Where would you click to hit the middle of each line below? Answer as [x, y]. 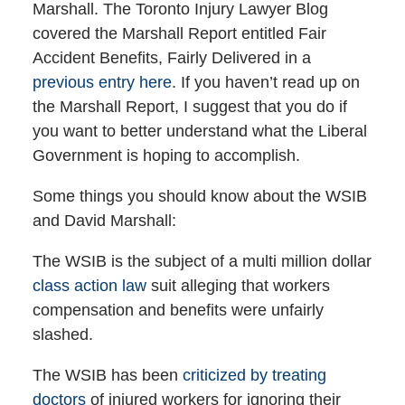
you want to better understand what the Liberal [199, 132]
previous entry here [102, 83]
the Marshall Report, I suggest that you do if [189, 107]
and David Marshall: [104, 221]
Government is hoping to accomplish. [166, 156]
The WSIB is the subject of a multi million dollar [202, 262]
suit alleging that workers [238, 286]
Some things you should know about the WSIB [199, 197]
